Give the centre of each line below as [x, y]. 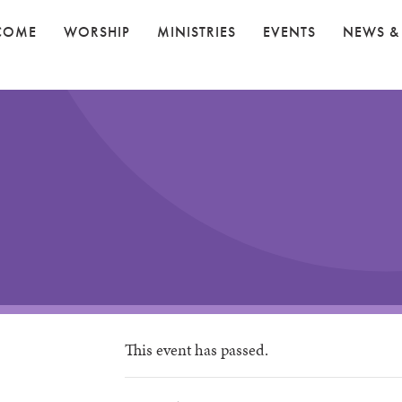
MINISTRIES [197, 31]
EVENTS [289, 31]
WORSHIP [97, 31]
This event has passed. [196, 349]
